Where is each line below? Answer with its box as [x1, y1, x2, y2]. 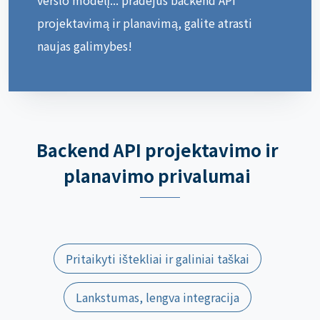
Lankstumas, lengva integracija [75, 288, 239, 306]
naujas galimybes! [37, 36, 132, 54]
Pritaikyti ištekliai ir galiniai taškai [65, 249, 249, 267]
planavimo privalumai [64, 162, 251, 188]
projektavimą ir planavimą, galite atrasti [37, 14, 252, 31]
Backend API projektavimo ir [36, 136, 279, 162]
